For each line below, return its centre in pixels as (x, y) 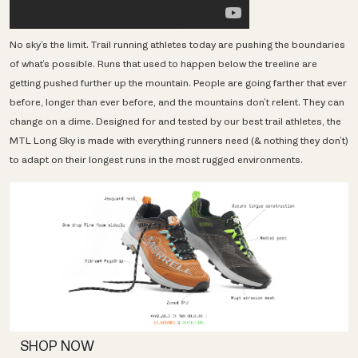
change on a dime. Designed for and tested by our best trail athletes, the (175, 121)
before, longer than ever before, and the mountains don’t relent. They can (177, 102)
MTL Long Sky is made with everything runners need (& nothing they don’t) (179, 141)
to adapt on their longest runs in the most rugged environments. (156, 160)
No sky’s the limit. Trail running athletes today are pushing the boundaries (177, 45)
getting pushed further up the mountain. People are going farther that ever (178, 83)
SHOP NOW (57, 346)
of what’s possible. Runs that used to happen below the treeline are (163, 64)
